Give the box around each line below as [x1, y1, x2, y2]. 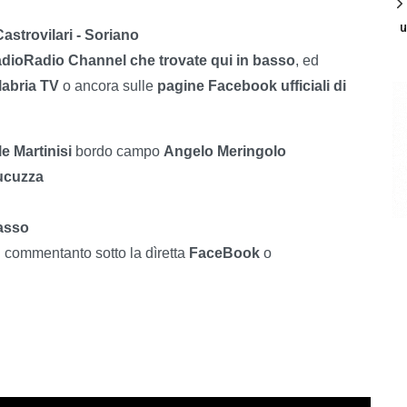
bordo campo [75, 143, 164, 159]
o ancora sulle [59, 77, 157, 94]
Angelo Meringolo [164, 143, 286, 159]
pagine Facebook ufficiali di [157, 77, 346, 94]
